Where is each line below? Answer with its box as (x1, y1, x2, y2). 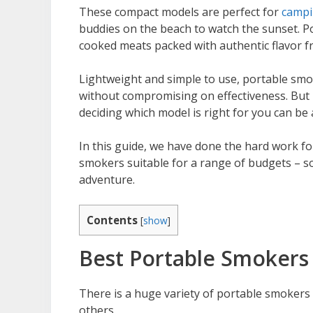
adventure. (79, 171, 135, 187)
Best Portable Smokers (79, 243, 309, 272)
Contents (87, 212, 138, 227)
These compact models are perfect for (79, 3, 282, 20)
